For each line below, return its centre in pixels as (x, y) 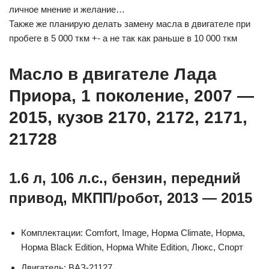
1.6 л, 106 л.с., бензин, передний (125, 178)
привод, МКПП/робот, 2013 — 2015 (131, 198)
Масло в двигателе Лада (113, 74)
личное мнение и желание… (67, 9)
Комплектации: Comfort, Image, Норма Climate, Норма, (133, 232)
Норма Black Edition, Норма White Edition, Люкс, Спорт (132, 247)
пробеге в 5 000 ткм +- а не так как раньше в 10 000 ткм (123, 38)
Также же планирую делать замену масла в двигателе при (130, 23)
